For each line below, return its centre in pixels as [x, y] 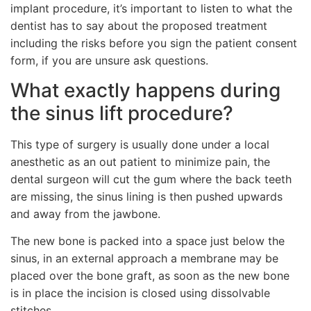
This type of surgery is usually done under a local [140, 144]
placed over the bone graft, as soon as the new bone [150, 276]
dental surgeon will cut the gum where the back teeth [151, 179]
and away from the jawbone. [85, 214]
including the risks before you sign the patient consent [154, 43]
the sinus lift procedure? [122, 113]
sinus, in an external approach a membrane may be [144, 259]
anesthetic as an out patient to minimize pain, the [140, 162]
